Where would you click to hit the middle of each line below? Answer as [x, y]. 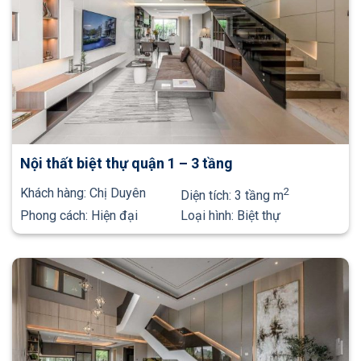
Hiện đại [114, 216]
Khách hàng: [55, 193]
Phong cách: [56, 216]
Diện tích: [207, 196]
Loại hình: [209, 216]
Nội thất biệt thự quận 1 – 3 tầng [127, 164]
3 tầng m [259, 196]
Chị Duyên [118, 193]
